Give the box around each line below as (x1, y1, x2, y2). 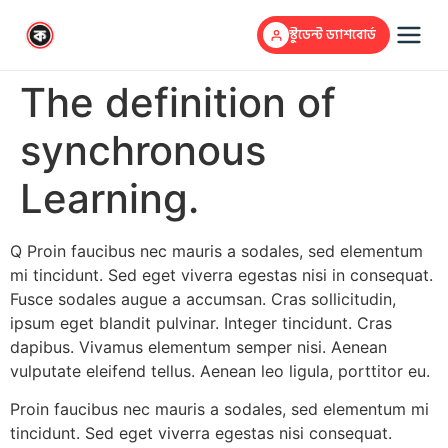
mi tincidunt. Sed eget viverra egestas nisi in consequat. (10, 265, 433, 285)
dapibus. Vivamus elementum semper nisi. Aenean (10, 337, 387, 357)
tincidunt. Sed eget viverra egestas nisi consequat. (10, 423, 392, 444)
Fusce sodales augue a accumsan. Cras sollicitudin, (10, 289, 396, 309)
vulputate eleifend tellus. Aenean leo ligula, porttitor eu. (10, 361, 430, 381)
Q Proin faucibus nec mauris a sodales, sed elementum (10, 241, 423, 261)
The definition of (20, 78, 336, 127)
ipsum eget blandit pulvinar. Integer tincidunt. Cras (10, 313, 392, 333)
